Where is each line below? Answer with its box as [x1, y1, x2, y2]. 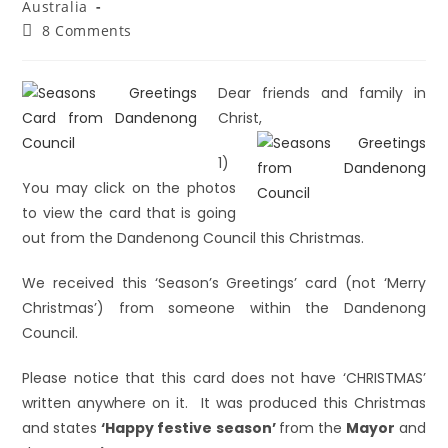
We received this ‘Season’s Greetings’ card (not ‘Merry [22, 273, 426, 293]
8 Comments [42, 21, 133, 40]
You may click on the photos [22, 178, 236, 198]
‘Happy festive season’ [101, 418, 279, 438]
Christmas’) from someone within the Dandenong [22, 298, 426, 318]
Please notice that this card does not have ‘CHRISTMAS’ [22, 368, 426, 388]
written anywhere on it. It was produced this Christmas [22, 393, 426, 413]
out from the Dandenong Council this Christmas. [22, 228, 365, 248]
